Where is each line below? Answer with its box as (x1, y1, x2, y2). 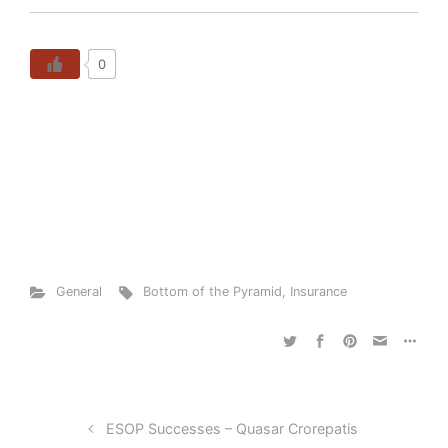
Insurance (290, 284, 348, 299)
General (55, 284, 102, 299)
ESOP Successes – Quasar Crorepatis (106, 420, 359, 437)
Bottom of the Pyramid (143, 284, 283, 299)
